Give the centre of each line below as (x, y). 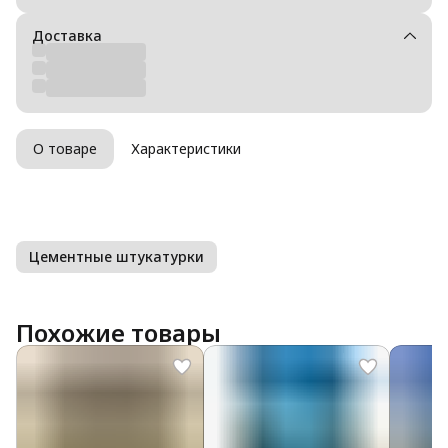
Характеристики (186, 148)
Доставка (67, 35)
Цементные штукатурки (116, 256)
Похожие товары (118, 332)
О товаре (65, 148)
